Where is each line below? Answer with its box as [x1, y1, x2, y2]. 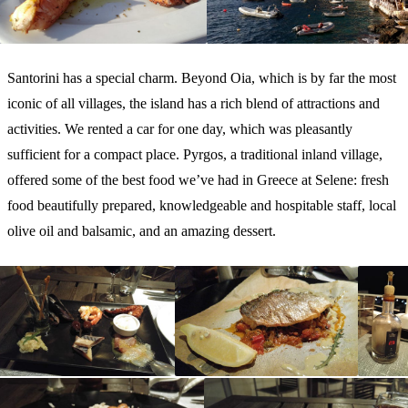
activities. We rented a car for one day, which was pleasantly [7, 120, 352, 137]
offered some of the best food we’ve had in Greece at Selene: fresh [7, 171, 389, 188]
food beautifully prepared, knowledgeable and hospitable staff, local [7, 197, 396, 213]
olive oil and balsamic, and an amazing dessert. [7, 222, 276, 239]
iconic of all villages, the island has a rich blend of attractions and [7, 95, 380, 111]
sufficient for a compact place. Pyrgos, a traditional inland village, [7, 146, 382, 162]
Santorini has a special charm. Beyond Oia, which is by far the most [7, 69, 396, 86]
